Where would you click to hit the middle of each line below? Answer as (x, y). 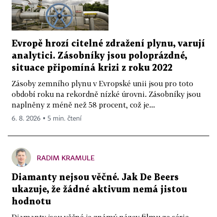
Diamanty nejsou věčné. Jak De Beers (95, 178)
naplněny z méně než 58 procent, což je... (83, 105)
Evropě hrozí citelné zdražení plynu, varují (108, 44)
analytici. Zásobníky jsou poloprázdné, (99, 56)
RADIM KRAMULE (66, 158)
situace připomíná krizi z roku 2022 (92, 68)
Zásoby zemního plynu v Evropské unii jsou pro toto (102, 84)
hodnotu (31, 202)
